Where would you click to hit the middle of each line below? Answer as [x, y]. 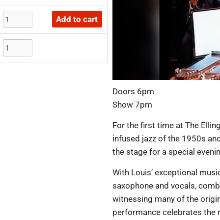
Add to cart [77, 19]
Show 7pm [133, 104]
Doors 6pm [134, 91]
